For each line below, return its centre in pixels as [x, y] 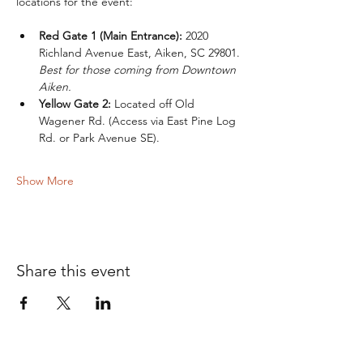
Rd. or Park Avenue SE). [99, 138]
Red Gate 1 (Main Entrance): [111, 36]
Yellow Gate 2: [75, 104]
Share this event [73, 271]
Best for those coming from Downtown [139, 70]
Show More [45, 181]
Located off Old [154, 104]
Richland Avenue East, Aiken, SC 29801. [141, 53]
